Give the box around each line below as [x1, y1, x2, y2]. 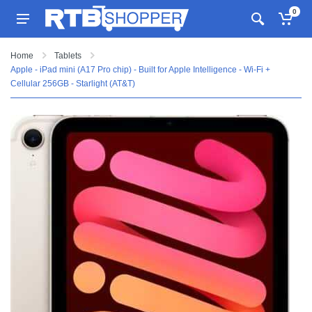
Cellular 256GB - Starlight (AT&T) [10, 79, 135, 88]
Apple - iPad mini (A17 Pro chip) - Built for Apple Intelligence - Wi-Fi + [10, 65, 270, 75]
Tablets [54, 51, 81, 61]
